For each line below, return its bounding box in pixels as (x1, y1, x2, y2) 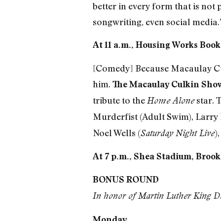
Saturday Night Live (140, 127, 215, 138)
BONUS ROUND (92, 174, 159, 185)
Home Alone (147, 95, 194, 106)
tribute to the (92, 94, 147, 106)
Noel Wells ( (92, 127, 141, 138)
